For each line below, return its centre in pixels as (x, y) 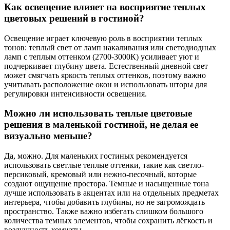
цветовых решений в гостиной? (74, 18)
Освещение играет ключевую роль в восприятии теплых (103, 38)
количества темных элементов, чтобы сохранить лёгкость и (108, 220)
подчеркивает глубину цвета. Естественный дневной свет (106, 66)
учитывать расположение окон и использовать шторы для (106, 84)
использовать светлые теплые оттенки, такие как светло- (104, 165)
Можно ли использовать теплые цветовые (98, 113)
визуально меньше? (48, 136)
